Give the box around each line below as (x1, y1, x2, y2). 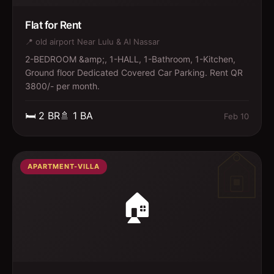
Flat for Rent (25, 19, 81, 31)
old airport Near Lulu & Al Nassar (35, 37, 160, 46)
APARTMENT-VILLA (28, 162, 100, 171)
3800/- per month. (25, 81, 100, 91)
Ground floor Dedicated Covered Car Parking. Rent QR (25, 67, 243, 78)
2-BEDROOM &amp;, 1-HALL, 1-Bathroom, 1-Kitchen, (25, 54, 235, 64)
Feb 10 (224, 111, 249, 121)
